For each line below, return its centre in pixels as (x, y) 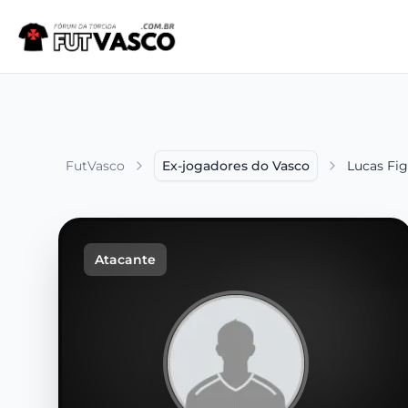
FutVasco (95, 166)
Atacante (125, 260)
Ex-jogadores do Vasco (236, 166)
